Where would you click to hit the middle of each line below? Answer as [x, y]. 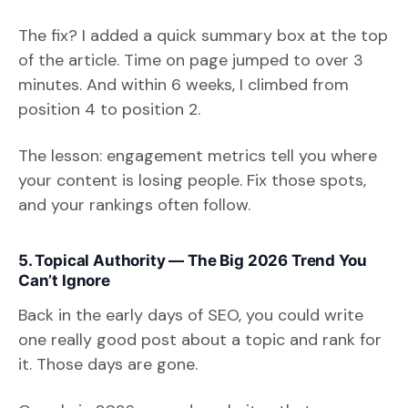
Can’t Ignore [64, 280]
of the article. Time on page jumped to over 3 [191, 60]
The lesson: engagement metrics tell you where [198, 155]
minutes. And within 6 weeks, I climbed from [184, 84]
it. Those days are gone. [108, 364]
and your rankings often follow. [134, 204]
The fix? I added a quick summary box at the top [203, 35]
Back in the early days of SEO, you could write [191, 315]
